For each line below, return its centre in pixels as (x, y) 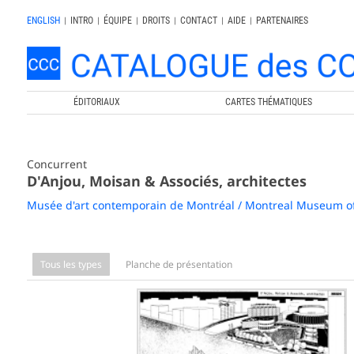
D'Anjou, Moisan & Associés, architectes (166, 181)
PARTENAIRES (282, 21)
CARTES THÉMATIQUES (269, 102)
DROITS (156, 21)
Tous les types (71, 264)
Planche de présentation (179, 264)
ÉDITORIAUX (97, 102)
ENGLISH (43, 21)
